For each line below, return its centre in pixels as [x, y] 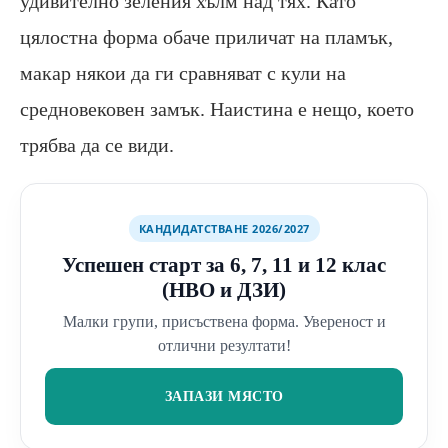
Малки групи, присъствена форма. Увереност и [224, 321]
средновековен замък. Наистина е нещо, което [217, 108]
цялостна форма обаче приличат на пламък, [206, 36]
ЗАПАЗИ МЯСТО [224, 395]
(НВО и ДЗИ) [224, 289]
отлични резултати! [224, 345]
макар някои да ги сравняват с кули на [183, 72]
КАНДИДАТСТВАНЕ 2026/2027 [224, 228]
